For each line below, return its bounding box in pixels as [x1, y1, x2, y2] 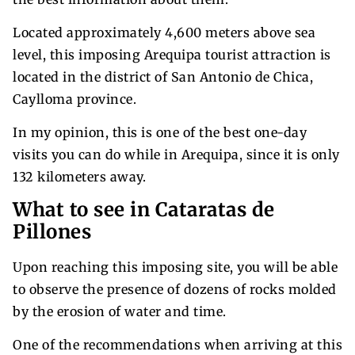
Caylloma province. [13, 90, 136, 107]
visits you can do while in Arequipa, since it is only [13, 146, 340, 162]
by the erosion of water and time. [13, 303, 227, 319]
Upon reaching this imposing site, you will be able [13, 258, 338, 275]
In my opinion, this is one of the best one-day [13, 124, 307, 140]
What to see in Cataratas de [13, 197, 275, 222]
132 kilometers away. [13, 168, 146, 185]
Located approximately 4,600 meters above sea [13, 24, 315, 40]
